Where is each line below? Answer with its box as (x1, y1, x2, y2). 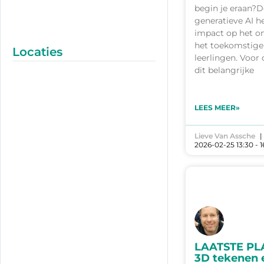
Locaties (12, 44, 62, 59)
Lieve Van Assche (194, 131, 255, 141)
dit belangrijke (194, 65, 254, 76)
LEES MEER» (194, 103, 240, 113)
